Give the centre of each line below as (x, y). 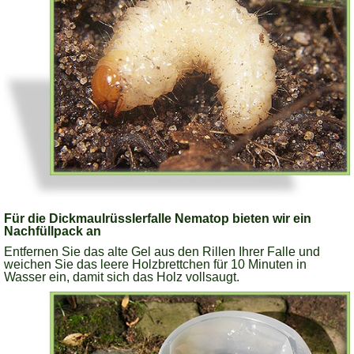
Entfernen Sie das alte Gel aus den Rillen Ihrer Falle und (162, 251)
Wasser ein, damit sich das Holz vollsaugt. (122, 277)
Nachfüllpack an (53, 231)
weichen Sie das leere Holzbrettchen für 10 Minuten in (155, 264)
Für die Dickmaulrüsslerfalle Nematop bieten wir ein (158, 218)
